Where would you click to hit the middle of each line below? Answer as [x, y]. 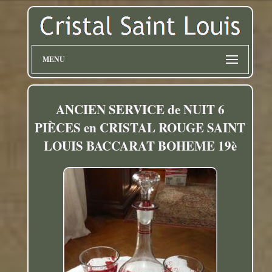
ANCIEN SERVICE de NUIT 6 [140, 110]
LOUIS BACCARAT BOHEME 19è [140, 146]
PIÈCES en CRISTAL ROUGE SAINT [140, 128]
